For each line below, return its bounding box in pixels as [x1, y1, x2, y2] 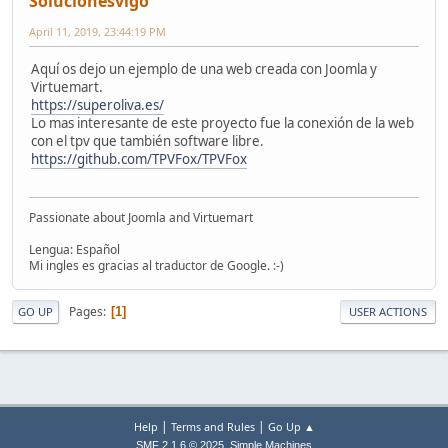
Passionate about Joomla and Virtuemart [29, 209, 253, 227]
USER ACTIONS [349, 304, 427, 320]
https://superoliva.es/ [31, 95, 164, 114]
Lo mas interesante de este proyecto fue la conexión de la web [31, 113, 414, 132]
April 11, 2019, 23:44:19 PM [29, 23, 166, 39]
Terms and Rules [170, 419, 255, 435]
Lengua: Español [29, 241, 120, 259]
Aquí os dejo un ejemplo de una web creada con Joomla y [31, 59, 377, 78]
